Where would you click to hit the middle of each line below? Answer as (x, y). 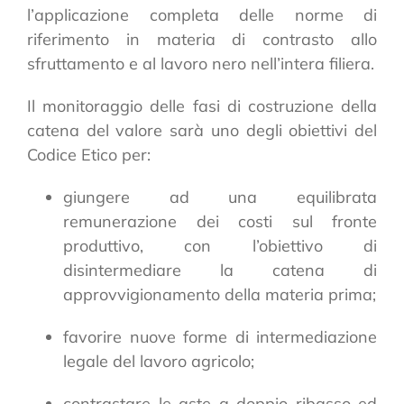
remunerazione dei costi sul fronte (220, 221)
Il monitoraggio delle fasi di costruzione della (202, 106)
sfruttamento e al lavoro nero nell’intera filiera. (201, 63)
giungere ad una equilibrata (220, 197)
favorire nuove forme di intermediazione (220, 336)
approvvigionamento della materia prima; (220, 294)
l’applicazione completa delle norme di (202, 14)
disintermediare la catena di (220, 270)
